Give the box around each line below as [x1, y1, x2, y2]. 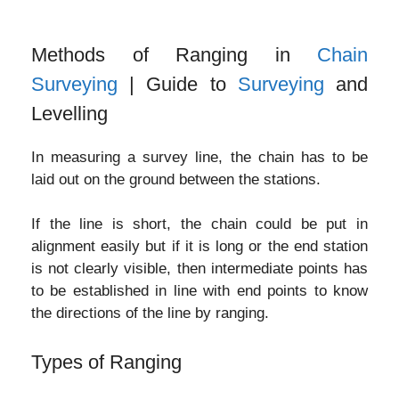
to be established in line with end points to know [31, 282, 368, 299]
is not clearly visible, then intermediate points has [31, 260, 368, 277]
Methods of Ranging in [31, 43, 317, 66]
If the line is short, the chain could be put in [31, 216, 368, 232]
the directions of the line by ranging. [31, 305, 269, 322]
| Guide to [118, 72, 238, 95]
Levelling [31, 102, 108, 125]
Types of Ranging [31, 350, 182, 373]
